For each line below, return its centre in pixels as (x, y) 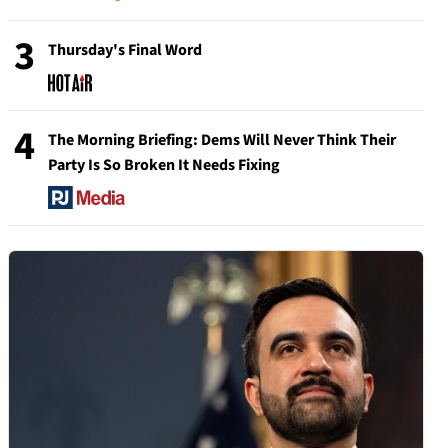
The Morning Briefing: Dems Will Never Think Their (222, 139)
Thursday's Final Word (125, 49)
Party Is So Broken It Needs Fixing (164, 164)
